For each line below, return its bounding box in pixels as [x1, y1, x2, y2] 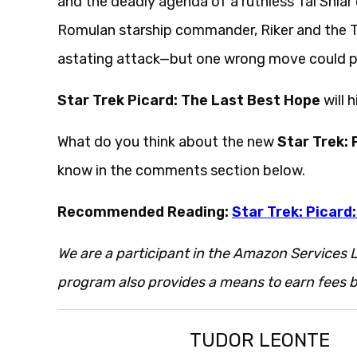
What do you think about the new [57, 133, 277, 151]
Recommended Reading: [57, 203, 232, 221]
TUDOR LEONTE [190, 329, 330, 351]
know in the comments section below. [57, 162, 305, 179]
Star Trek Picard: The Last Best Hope [57, 92, 324, 109]
